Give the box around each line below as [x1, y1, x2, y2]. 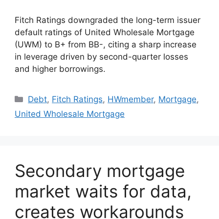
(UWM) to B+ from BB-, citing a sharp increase [15, 39, 197, 49]
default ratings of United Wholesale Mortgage [15, 27, 195, 37]
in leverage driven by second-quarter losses [15, 51, 188, 62]
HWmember [108, 94, 154, 104]
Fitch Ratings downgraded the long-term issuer [15, 15, 200, 25]
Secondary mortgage [15, 160, 185, 181]
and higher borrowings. [15, 64, 106, 74]
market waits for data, [15, 180, 192, 201]
